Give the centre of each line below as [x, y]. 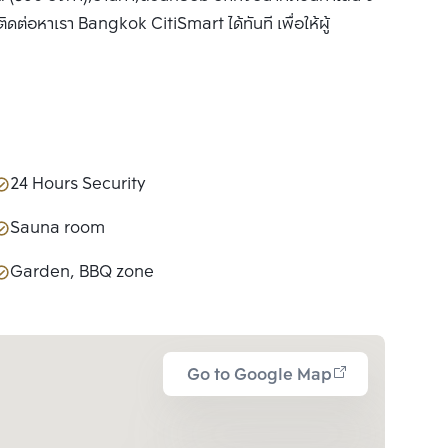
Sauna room [57, 229]
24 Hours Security [78, 185]
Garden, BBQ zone [82, 273]
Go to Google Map [259, 376]
